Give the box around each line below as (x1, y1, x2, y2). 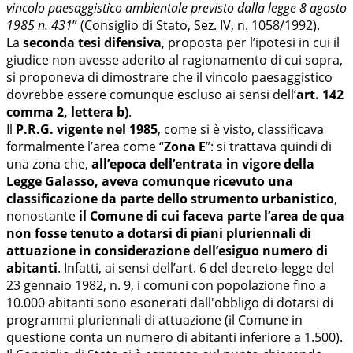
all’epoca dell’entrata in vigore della (91, 155, 314, 173)
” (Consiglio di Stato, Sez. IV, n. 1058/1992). (72, 17, 320, 35)
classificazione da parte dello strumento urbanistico (6, 190, 334, 208)
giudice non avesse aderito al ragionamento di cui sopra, (6, 51, 343, 69)
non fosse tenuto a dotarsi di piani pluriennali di (6, 225, 311, 243)
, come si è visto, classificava (158, 121, 324, 139)
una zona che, (6, 155, 91, 173)
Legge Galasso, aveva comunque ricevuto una (6, 173, 293, 191)
